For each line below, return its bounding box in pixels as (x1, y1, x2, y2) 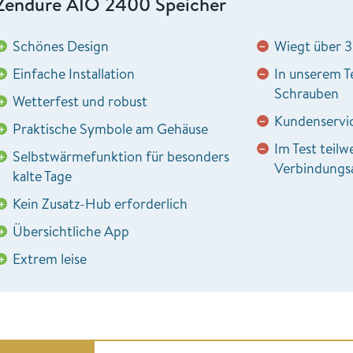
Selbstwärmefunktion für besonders (13, 146, 229, 166)
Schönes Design (13, 35, 109, 56)
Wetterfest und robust (13, 91, 147, 111)
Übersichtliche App (13, 221, 129, 241)
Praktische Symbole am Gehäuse (13, 118, 208, 139)
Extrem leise (13, 248, 87, 269)
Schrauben (273, 83, 339, 103)
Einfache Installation (13, 63, 135, 84)
